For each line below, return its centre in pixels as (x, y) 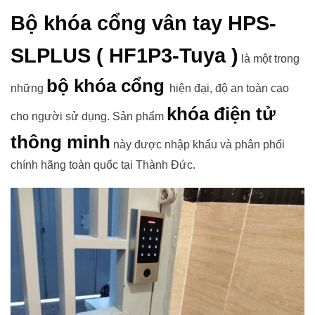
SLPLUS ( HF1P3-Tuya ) (124, 55)
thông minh (60, 142)
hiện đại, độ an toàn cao (229, 88)
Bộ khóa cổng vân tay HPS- (143, 23)
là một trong (269, 58)
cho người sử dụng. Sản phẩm (89, 116)
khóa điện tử (221, 114)
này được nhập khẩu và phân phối (198, 144)
